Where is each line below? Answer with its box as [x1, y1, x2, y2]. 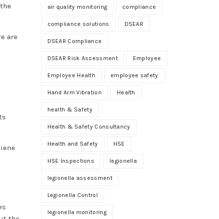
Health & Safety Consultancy [47, 123, 131, 130]
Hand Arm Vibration [47, 88, 102, 96]
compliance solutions [47, 20, 109, 27]
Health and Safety [47, 140, 98, 147]
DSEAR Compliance [47, 37, 102, 44]
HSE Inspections [47, 157, 94, 164]
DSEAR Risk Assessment [47, 54, 118, 62]
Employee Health [47, 71, 95, 79]
